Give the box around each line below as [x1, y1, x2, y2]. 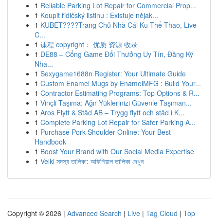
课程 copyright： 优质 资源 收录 [40, 39, 138, 49]
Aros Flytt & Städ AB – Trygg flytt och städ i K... [40, 108, 184, 117]
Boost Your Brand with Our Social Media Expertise [40, 146, 194, 156]
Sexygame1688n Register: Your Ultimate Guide [40, 69, 186, 78]
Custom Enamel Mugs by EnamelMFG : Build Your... [40, 78, 201, 88]
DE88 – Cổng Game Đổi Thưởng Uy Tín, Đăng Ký [40, 49, 193, 59]
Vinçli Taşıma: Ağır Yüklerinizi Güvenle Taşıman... [40, 98, 192, 108]
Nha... [35, 59, 53, 69]
